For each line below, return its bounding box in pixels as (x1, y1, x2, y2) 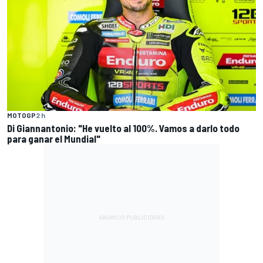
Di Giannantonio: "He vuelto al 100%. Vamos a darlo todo (7, 122, 240, 134)
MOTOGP (7, 111, 36, 120)
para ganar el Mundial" (7, 133, 100, 145)
